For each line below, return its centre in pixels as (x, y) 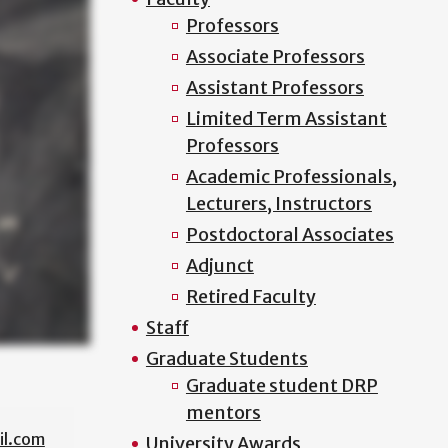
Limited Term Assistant (286, 118)
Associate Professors (275, 56)
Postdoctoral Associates (289, 234)
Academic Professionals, (291, 176)
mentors (223, 412)
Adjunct (219, 265)
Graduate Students (226, 358)
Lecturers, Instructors (278, 203)
